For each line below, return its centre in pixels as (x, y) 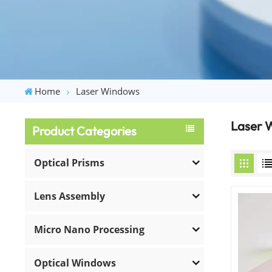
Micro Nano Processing (90, 229)
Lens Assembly (70, 196)
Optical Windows (75, 263)
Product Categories (85, 131)
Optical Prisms (70, 162)
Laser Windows (108, 91)
